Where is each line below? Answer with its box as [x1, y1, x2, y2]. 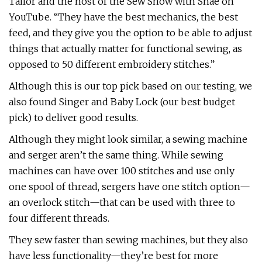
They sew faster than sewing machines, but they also [9, 234, 248, 246]
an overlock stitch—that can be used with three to [9, 196, 235, 208]
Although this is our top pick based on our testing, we [9, 80, 252, 92]
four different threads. [9, 212, 109, 224]
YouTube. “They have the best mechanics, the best [9, 11, 238, 23]
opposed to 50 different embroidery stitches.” [9, 58, 215, 70]
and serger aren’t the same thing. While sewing [9, 149, 223, 161]
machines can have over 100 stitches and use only [9, 165, 235, 177]
